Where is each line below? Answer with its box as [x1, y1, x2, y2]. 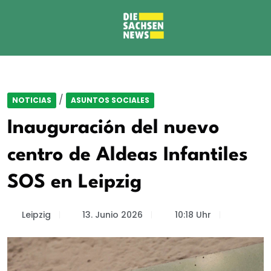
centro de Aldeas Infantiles [7, 146, 248, 165]
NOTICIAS [12, 95, 51, 105]
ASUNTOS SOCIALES [71, 95, 149, 105]
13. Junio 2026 [82, 209, 143, 221]
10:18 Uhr [174, 209, 211, 221]
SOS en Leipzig [7, 173, 142, 192]
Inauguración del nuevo [7, 119, 220, 137]
